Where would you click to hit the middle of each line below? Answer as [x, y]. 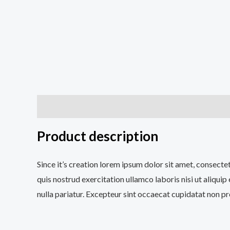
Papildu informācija [119, 107]
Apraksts [55, 107]
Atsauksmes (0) [195, 107]
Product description [98, 136]
